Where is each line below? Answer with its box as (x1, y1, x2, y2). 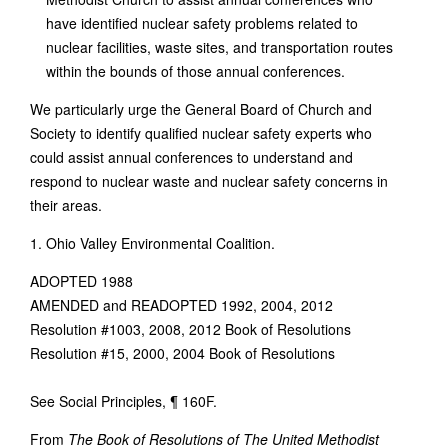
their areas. (30, 195, 102, 215)
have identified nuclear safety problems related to (46, 13, 358, 33)
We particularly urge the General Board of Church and (30, 99, 372, 119)
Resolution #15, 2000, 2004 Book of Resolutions (30, 343, 335, 363)
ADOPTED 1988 (30, 271, 133, 291)
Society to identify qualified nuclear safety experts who (30, 123, 372, 143)
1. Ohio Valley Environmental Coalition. (30, 233, 275, 253)
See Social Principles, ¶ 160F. (30, 391, 217, 411)
